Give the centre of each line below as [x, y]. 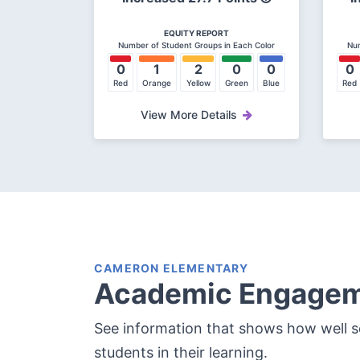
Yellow [198, 83]
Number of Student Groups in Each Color [196, 45]
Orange [157, 83]
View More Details [189, 115]
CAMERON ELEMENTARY [172, 268]
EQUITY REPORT [196, 33]
